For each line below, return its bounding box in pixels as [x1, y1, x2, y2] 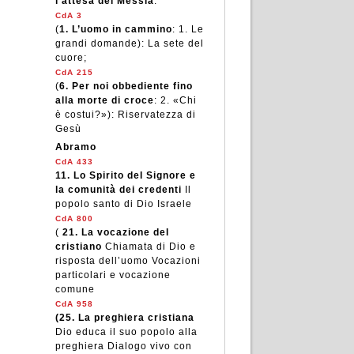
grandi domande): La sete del [55, 38, 204, 49]
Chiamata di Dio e [104, 241, 196, 252]
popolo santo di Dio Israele [55, 198, 192, 209]
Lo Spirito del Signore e [73, 170, 196, 181]
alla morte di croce [55, 95, 154, 106]
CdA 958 [55, 299, 93, 308]
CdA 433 [55, 157, 93, 166]
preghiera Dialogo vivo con [55, 341, 192, 352]
